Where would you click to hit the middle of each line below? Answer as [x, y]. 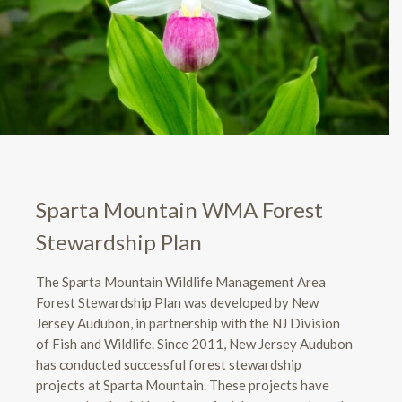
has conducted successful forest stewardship [169, 364]
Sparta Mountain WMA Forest [179, 209]
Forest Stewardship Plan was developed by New [177, 302]
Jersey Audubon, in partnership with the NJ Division [188, 323]
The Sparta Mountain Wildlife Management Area [181, 281]
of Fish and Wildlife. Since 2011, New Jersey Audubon [194, 343]
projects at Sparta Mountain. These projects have [183, 385]
